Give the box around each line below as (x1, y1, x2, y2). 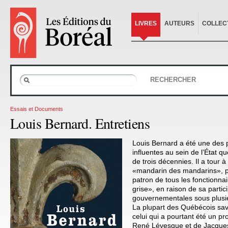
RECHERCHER (150, 76, 196, 83)
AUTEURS (164, 20, 194, 27)
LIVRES (135, 20, 157, 27)
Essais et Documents (10, 106, 63, 112)
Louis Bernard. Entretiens (10, 113, 150, 133)
